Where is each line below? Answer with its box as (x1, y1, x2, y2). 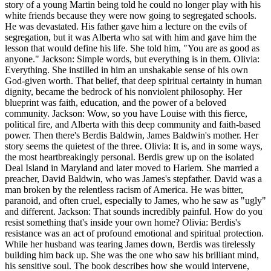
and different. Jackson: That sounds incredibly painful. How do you (5, 206, 263, 217)
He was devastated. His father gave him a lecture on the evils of (5, 21, 247, 32)
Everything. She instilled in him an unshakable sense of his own (5, 65, 248, 76)
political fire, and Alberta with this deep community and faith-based (5, 119, 261, 130)
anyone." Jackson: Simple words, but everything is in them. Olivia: (5, 54, 260, 65)
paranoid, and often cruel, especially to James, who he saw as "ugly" (5, 195, 266, 206)
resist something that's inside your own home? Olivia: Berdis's (5, 217, 241, 228)
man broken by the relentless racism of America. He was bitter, (5, 184, 243, 195)
